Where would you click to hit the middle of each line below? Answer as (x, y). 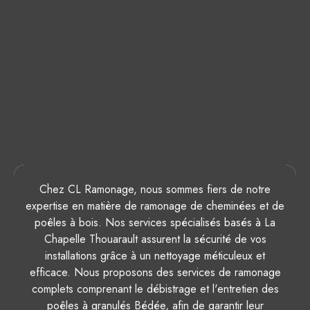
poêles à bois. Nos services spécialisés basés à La (155, 223)
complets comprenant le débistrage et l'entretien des (155, 289)
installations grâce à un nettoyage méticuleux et (155, 256)
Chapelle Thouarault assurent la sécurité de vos (155, 239)
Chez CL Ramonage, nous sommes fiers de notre (155, 190)
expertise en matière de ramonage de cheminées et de (155, 206)
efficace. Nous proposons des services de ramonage (155, 273)
